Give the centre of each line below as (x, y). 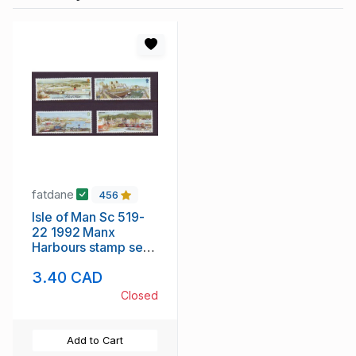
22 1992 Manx (74, 232)
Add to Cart (95, 341)
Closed (139, 296)
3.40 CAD (68, 278)
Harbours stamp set (89, 248)
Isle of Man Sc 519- (75, 217)
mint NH (55, 263)
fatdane (54, 194)
